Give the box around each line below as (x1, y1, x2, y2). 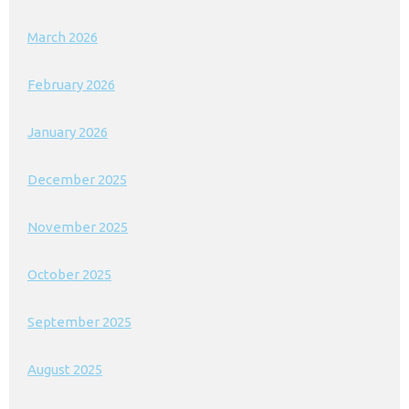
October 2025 (27, 267, 111, 283)
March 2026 (27, 29, 98, 46)
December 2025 (27, 172, 127, 188)
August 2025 (27, 362, 102, 378)
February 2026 (27, 77, 115, 93)
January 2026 (27, 124, 108, 141)
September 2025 (27, 314, 131, 330)
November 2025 (27, 219, 128, 236)
